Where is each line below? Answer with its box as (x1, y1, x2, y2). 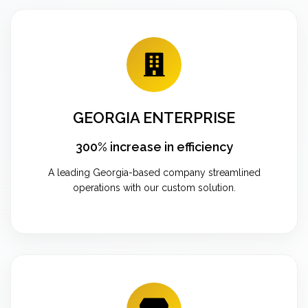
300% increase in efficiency (75, 139, 233, 154)
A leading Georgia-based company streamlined (47, 166, 261, 178)
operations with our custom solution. (72, 181, 236, 193)
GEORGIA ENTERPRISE (73, 108, 235, 126)
